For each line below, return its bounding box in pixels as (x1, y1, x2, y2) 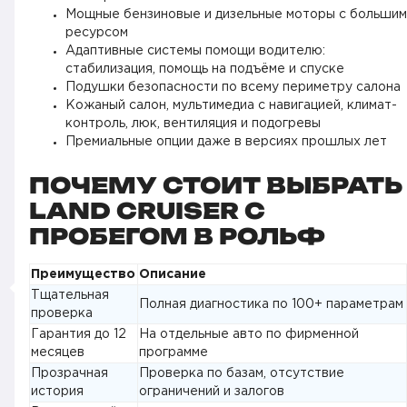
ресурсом (65, 26, 128, 38)
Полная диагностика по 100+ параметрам (139, 298, 403, 310)
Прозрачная (31, 367, 108, 379)
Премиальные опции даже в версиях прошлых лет (65, 135, 387, 147)
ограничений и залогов (139, 385, 284, 397)
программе (139, 346, 208, 358)
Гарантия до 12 (31, 328, 126, 340)
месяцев (31, 346, 84, 358)
